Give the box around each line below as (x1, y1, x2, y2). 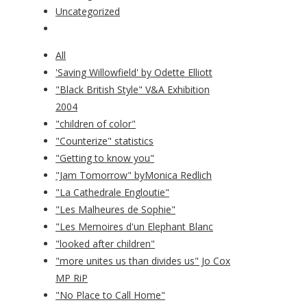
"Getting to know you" (56, 151, 154, 165)
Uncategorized (56, 5, 120, 19)
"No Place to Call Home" (56, 288, 165, 302)
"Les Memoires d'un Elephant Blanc (56, 220, 213, 234)
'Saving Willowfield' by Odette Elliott (56, 66, 212, 79)
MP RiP (56, 271, 88, 285)
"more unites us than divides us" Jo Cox (56, 254, 230, 268)
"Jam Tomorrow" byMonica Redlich (56, 169, 212, 182)
